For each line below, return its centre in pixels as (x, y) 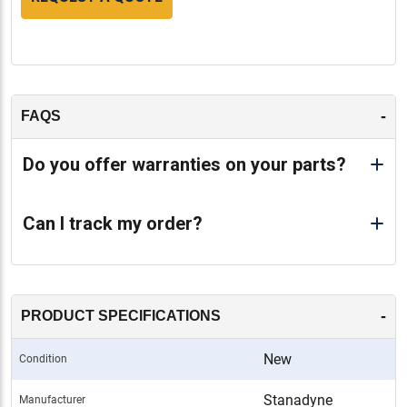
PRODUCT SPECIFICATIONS (121, 316)
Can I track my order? (113, 223)
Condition (43, 358)
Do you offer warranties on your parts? (184, 164)
